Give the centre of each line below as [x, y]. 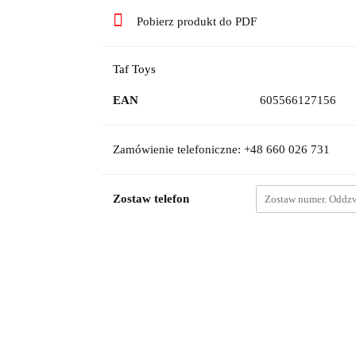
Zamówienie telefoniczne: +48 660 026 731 [221, 149]
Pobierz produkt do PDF [196, 21]
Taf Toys [134, 69]
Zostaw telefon [151, 199]
